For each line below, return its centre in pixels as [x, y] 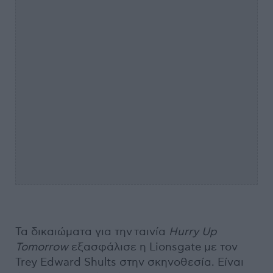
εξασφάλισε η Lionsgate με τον [153, 247]
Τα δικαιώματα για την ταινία [92, 232]
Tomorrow [42, 247]
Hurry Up [193, 232]
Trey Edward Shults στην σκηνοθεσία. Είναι [129, 263]
